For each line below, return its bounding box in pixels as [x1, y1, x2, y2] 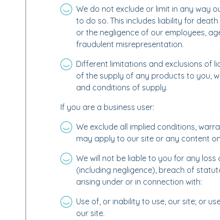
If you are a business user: [60, 102, 154, 112]
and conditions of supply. [76, 82, 167, 92]
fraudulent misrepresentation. [76, 39, 184, 49]
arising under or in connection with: [76, 177, 202, 187]
